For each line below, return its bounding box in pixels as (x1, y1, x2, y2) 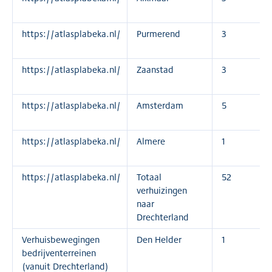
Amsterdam (137, 99, 183, 112)
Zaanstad (137, 63, 174, 76)
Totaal (137, 171, 161, 183)
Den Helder (137, 233, 182, 246)
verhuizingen (137, 184, 187, 197)
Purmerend (137, 27, 180, 40)
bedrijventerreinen (22, 246, 96, 259)
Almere (137, 135, 165, 148)
